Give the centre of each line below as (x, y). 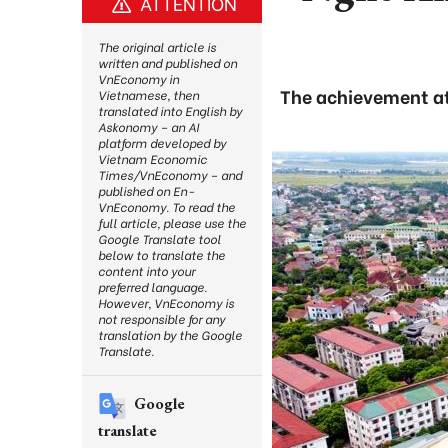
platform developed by (162, 142)
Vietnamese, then (148, 94)
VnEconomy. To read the (166, 206)
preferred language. (152, 286)
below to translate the (161, 254)
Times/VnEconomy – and (170, 174)
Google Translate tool (159, 238)
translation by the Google (170, 334)
